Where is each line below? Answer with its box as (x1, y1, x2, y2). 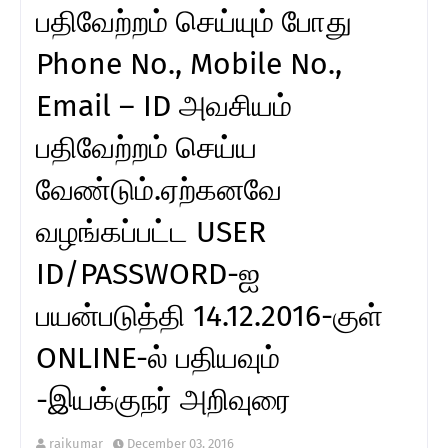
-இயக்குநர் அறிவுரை (36, 381, 291, 418)
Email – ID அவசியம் (36, 87, 292, 124)
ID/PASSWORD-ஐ (36, 255, 260, 292)
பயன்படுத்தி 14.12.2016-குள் (36, 297, 383, 334)
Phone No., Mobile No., (36, 45, 342, 82)
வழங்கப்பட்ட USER (36, 213, 266, 250)
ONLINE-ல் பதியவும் (36, 339, 280, 376)
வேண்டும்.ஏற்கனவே (36, 171, 282, 208)
